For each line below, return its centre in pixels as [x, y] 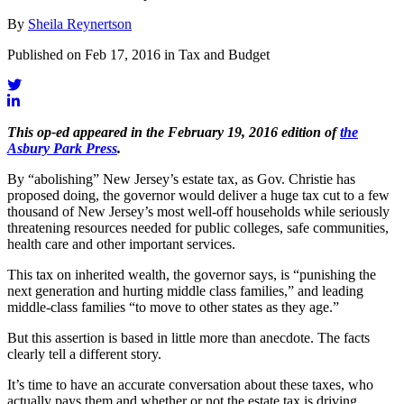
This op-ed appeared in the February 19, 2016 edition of [174, 132]
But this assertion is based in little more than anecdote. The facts [188, 337]
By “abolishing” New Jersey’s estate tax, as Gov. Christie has [181, 179]
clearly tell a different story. [84, 353]
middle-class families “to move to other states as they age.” [173, 307]
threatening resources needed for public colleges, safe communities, [198, 227]
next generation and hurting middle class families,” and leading [185, 290]
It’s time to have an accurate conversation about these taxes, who [190, 384]
